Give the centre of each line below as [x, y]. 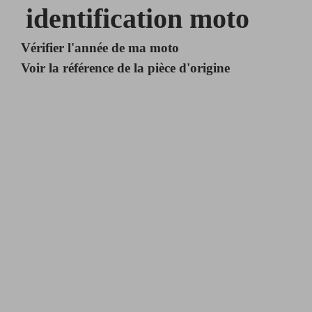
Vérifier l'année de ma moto [100, 47]
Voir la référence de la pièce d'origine [126, 68]
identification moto [137, 18]
